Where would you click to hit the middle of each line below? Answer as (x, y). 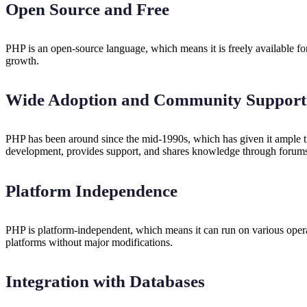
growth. (22, 60)
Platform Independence (91, 191)
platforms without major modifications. (89, 242)
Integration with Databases (105, 282)
